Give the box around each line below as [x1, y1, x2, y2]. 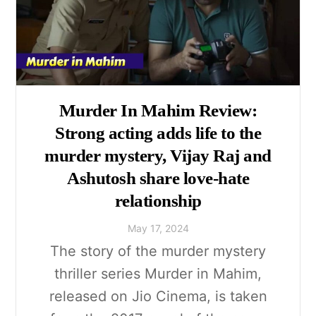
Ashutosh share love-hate [67, 168, 249, 188]
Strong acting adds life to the [55, 123, 261, 142]
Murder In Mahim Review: [59, 100, 257, 120]
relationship [114, 190, 202, 210]
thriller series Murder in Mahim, [54, 265, 262, 283]
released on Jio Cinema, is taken [49, 288, 267, 305]
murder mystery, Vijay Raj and [44, 145, 272, 165]
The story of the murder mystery [50, 243, 266, 260]
